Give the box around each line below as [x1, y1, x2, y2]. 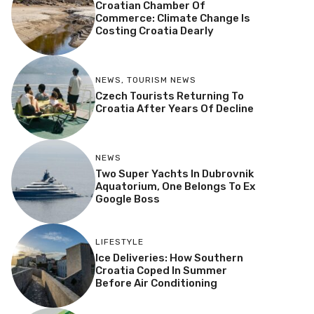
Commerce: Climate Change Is [95, 12, 250, 25]
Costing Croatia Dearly [95, 25, 214, 38]
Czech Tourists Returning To [95, 90, 244, 103]
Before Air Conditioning [95, 277, 217, 290]
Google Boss [95, 193, 160, 206]
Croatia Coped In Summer [95, 264, 227, 278]
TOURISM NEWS [126, 75, 196, 86]
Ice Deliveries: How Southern [95, 252, 243, 265]
